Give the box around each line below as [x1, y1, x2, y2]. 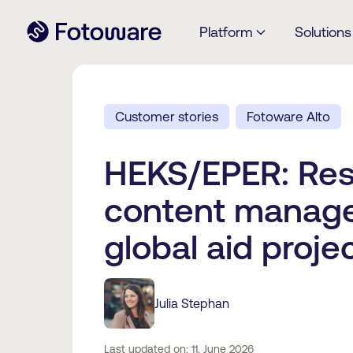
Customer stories [114, 108, 218, 124]
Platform [199, 24, 253, 40]
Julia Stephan [154, 296, 229, 310]
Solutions [294, 24, 351, 40]
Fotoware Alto [246, 108, 330, 124]
